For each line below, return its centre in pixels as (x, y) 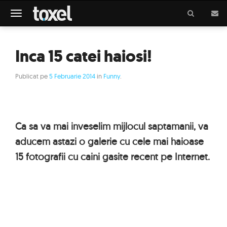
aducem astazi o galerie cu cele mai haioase (109, 141)
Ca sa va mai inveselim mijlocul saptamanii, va (112, 126)
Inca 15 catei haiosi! (84, 56)
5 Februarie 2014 (72, 76)
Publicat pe (32, 76)
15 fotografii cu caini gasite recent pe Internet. (112, 157)
